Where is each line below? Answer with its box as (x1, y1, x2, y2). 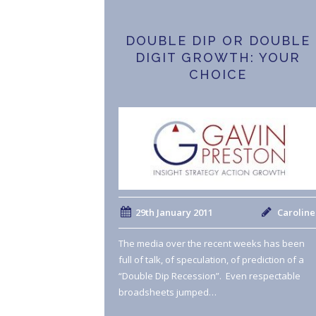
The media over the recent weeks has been (119, 237, 305, 250)
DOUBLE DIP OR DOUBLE (125, 33, 310, 48)
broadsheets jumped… (119, 286, 217, 299)
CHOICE (188, 67, 247, 82)
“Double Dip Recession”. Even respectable (119, 269, 300, 283)
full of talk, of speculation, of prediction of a (119, 253, 304, 267)
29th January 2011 (135, 206, 213, 219)
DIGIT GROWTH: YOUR (135, 50, 300, 65)
